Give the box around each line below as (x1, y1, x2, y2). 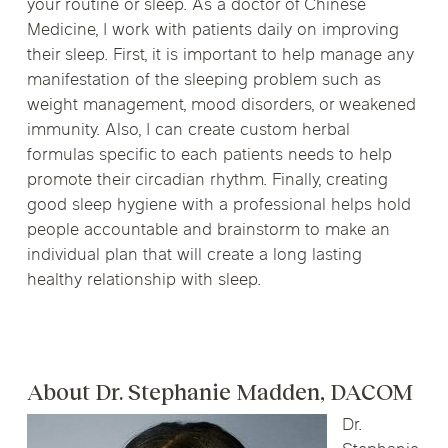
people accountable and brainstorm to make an (26, 219, 390, 243)
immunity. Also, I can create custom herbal (26, 119, 350, 143)
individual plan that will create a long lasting (26, 244, 362, 268)
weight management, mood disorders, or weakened (26, 94, 416, 118)
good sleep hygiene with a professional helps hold (26, 194, 411, 218)
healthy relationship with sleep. (26, 269, 261, 293)
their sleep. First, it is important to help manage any (26, 44, 414, 68)
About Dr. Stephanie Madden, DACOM (26, 380, 413, 405)
